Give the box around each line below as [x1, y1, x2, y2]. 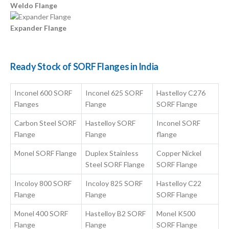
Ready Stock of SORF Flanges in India [10, 61, 159, 73]
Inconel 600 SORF [14, 88, 73, 98]
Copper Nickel [156, 149, 202, 158]
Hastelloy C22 [156, 179, 202, 188]
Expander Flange [10, 24, 66, 33]
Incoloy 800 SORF [14, 179, 72, 188]
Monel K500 [156, 209, 196, 218]
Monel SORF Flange [14, 149, 77, 158]
